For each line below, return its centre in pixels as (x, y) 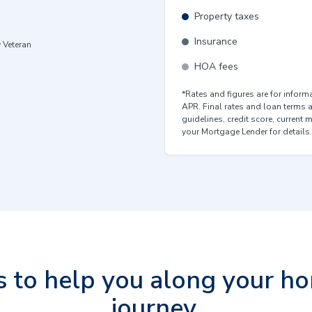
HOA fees (216, 67)
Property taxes (227, 16)
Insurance (216, 41)
